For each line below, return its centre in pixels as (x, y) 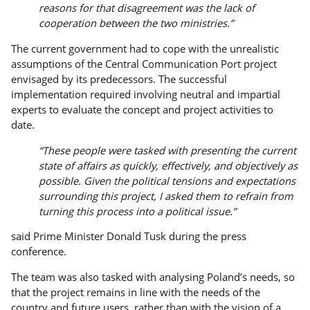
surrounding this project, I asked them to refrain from (166, 195)
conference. (39, 252)
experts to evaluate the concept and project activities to (143, 110)
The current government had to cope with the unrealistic (145, 49)
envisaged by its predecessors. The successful (119, 79)
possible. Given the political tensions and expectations (167, 180)
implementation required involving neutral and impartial (146, 94)
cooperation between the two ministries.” (136, 23)
